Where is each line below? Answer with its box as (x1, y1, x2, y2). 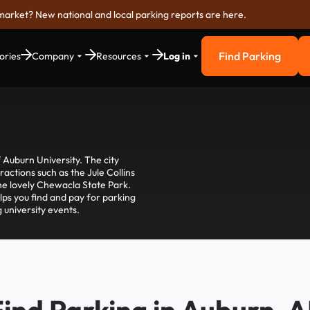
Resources (96, 50, 141, 62)
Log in (163, 50, 190, 62)
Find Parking (219, 49, 281, 63)
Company (32, 50, 74, 62)
